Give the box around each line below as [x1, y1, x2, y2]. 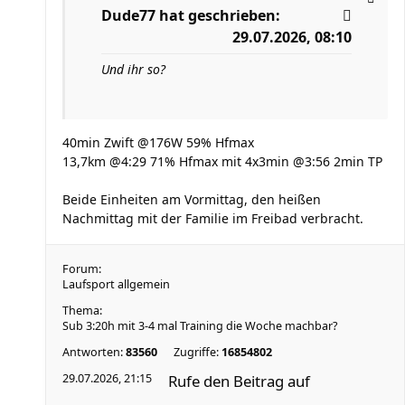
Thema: [62, 303, 102, 318]
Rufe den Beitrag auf [168, 371, 310, 391]
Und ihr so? [101, 61, 165, 78]
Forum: [62, 261, 101, 277]
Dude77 [101, 5, 155, 25]
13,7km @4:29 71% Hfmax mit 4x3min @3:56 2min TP [62, 153, 382, 170]
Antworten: [62, 344, 126, 360]
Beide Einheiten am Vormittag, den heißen [62, 191, 321, 208]
